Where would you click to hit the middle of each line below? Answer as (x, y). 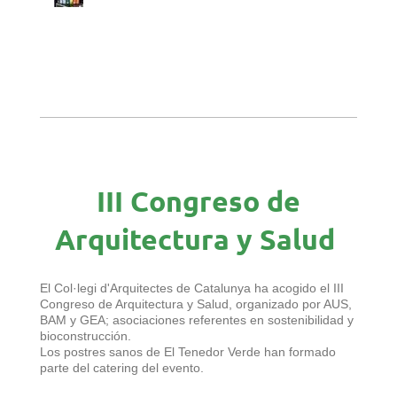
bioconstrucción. (86, 335)
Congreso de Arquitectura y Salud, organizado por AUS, (196, 304)
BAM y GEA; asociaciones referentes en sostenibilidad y (197, 319)
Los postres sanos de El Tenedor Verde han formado (188, 351)
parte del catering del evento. (122, 367)
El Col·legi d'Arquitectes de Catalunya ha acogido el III (192, 288)
